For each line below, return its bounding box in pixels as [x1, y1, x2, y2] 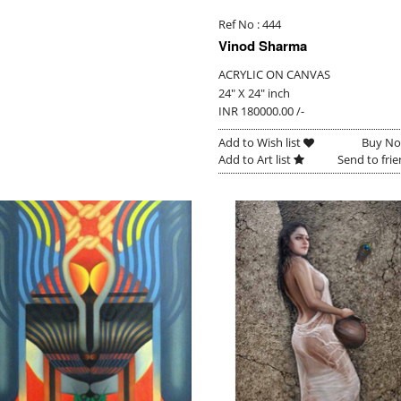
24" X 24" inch [218, 84, 290, 101]
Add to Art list [218, 150, 294, 167]
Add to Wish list [218, 133, 303, 150]
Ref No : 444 [218, 15, 281, 32]
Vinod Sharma [218, 35, 307, 55]
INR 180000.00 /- [218, 102, 304, 119]
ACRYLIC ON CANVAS [218, 65, 330, 82]
